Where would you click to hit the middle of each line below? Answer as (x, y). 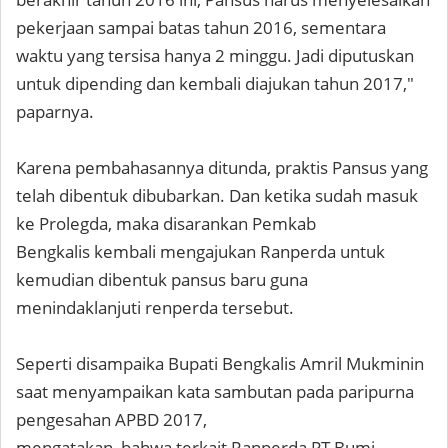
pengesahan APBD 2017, (111, 420)
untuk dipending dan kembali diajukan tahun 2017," (215, 84)
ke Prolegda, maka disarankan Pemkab (166, 224)
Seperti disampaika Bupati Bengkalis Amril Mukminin (220, 364)
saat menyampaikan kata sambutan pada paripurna (215, 392)
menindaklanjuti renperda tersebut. (155, 308)
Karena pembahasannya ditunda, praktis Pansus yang (222, 168)
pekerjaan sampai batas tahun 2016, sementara (201, 28)
